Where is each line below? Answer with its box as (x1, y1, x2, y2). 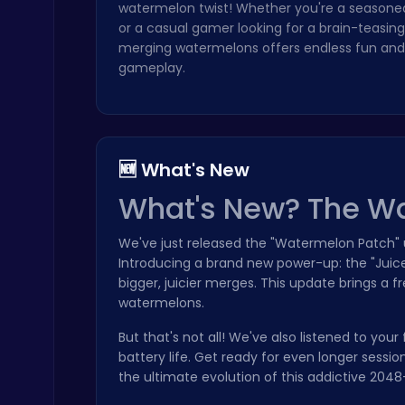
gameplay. (118, 59, 185, 77)
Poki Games (77, 304, 132, 317)
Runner (77, 137, 111, 150)
